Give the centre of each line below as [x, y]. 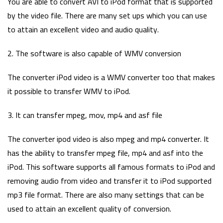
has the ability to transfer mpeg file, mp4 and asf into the [105, 153]
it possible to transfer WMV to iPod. [69, 91]
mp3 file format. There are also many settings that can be [106, 194]
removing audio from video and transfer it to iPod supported [110, 180]
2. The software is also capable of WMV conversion [94, 53]
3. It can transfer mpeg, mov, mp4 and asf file [85, 115]
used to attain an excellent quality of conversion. [89, 208]
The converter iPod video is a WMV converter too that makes [111, 77]
